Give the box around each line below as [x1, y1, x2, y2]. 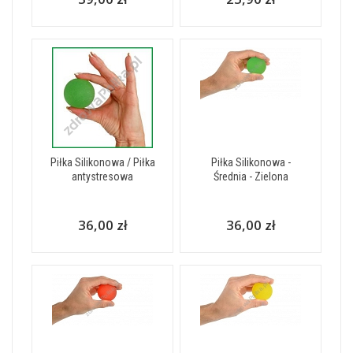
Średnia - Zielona [213, 170, 288, 183]
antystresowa [72, 170, 133, 183]
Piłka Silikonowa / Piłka [50, 156, 155, 169]
